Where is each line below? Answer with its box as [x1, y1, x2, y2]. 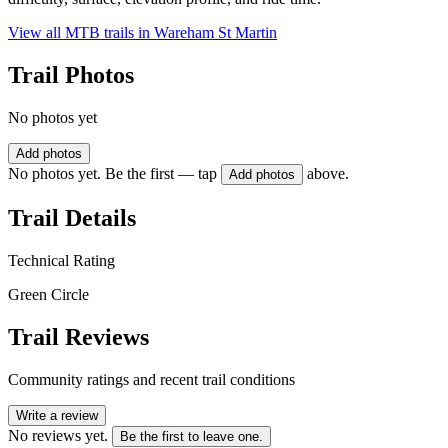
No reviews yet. [8, 426, 108, 444]
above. [307, 165, 349, 183]
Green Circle [8, 285, 89, 303]
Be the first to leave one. [120, 428, 263, 444]
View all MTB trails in [8, 24, 154, 42]
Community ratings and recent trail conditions [8, 370, 295, 388]
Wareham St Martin [154, 24, 277, 42]
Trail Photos [8, 62, 134, 89]
